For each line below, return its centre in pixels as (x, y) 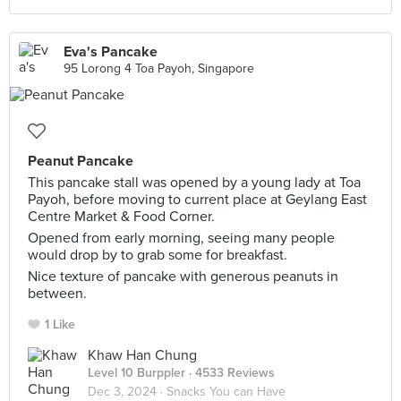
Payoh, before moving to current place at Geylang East (197, 200)
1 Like (60, 324)
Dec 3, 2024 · (127, 392)
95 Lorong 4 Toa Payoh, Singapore (159, 68)
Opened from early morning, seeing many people (181, 238)
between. (57, 294)
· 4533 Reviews (230, 373)
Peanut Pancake (81, 161)
